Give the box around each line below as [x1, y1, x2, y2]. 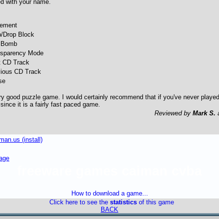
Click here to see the [49, 198, 110, 206]
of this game [136, 198, 174, 206]
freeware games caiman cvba [17, 164, 202, 178]
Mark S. [193, 109, 216, 117]
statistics [109, 198, 137, 206]
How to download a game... [71, 190, 148, 197]
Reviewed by [154, 109, 193, 117]
